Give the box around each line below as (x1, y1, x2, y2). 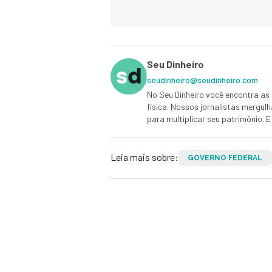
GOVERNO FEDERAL (188, 154, 262, 163)
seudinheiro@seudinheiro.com (147, 75, 258, 86)
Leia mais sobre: (110, 151, 178, 163)
